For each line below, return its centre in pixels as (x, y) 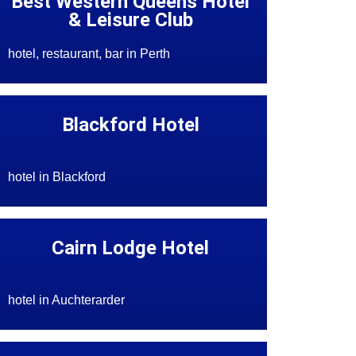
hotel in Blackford (57, 177)
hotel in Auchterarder (67, 300)
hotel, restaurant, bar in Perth (89, 54)
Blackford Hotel (130, 125)
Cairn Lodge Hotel (131, 248)
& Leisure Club (130, 20)
